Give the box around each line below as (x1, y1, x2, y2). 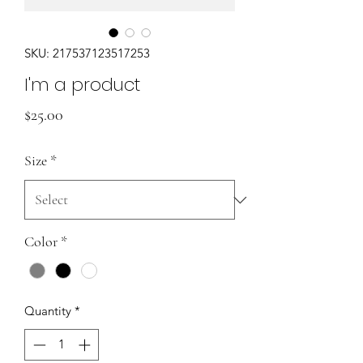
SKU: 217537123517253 (24, 45, 150, 61)
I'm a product (24, 72, 140, 97)
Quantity (24, 303, 71, 319)
